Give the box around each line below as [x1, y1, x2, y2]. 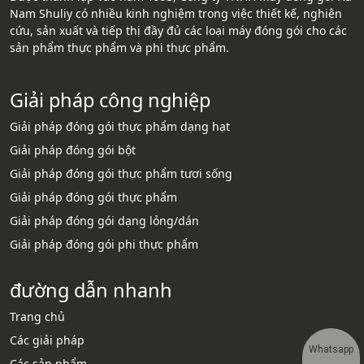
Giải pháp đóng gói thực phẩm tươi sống [10, 165, 232, 181]
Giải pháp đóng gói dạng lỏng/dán [10, 212, 199, 228]
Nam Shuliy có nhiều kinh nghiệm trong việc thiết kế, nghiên [10, 5, 342, 21]
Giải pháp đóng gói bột [10, 141, 136, 158]
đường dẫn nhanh [10, 276, 172, 303]
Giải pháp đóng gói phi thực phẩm [10, 236, 198, 252]
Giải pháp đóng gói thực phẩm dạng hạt [10, 118, 230, 134]
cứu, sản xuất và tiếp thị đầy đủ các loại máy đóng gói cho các [10, 22, 347, 38]
